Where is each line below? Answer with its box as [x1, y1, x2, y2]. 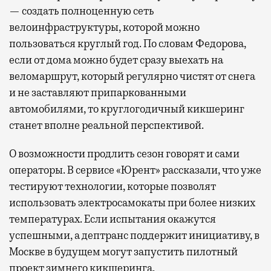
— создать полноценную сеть [9, 4, 154, 18]
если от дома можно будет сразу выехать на [9, 53, 223, 67]
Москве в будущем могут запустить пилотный [9, 245, 238, 259]
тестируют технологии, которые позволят [9, 180, 216, 194]
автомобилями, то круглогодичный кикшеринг [9, 102, 244, 116]
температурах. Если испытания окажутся [9, 212, 216, 226]
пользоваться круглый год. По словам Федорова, [9, 37, 246, 51]
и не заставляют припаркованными [9, 86, 186, 100]
